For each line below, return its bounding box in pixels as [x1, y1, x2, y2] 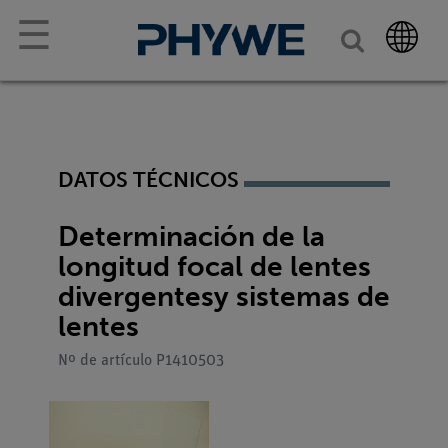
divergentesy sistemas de [58, 279, 390, 313]
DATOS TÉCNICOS [58, 167, 239, 192]
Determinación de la [58, 219, 325, 253]
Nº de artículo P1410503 [58, 352, 224, 369]
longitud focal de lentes [58, 249, 371, 283]
